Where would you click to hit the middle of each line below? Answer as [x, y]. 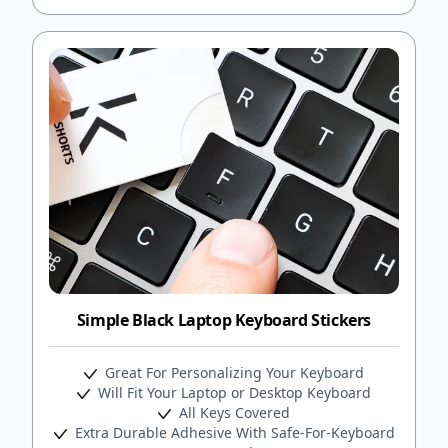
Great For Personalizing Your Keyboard [232, 372]
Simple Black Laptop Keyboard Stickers [224, 319]
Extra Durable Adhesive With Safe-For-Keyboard [232, 432]
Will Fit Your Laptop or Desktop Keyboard [232, 392]
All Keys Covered [232, 412]
